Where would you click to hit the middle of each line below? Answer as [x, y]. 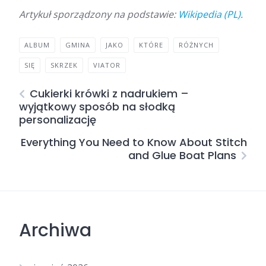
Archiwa [55, 230]
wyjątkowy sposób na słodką [97, 107]
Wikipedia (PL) [209, 14]
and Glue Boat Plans [182, 155]
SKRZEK [64, 65]
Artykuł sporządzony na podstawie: [99, 14]
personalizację [58, 120]
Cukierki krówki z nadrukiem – [109, 94]
